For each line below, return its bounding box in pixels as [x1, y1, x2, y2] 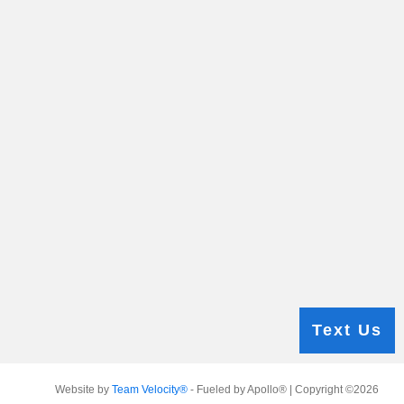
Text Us [312, 321, 382, 339]
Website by [54, 382, 112, 396]
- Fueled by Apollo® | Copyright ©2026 [187, 382, 379, 396]
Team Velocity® [111, 382, 188, 396]
